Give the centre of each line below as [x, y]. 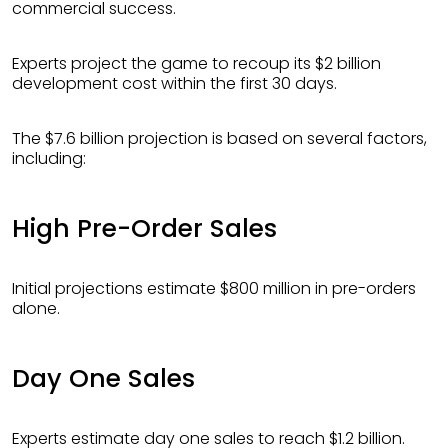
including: [49, 158]
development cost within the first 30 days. [174, 83]
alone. [36, 308]
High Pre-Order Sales [144, 228]
